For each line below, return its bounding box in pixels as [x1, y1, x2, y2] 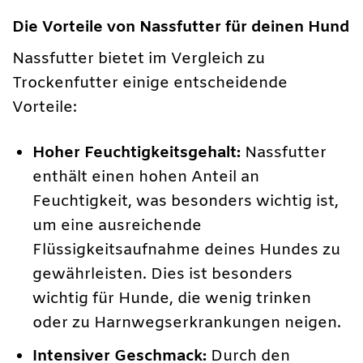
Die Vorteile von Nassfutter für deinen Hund [12, 16, 349, 38]
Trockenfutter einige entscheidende [12, 73, 288, 95]
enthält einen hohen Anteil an [32, 166, 260, 188]
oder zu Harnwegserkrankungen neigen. [32, 312, 342, 334]
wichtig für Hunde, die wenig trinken [32, 288, 312, 310]
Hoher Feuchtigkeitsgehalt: [32, 142, 241, 164]
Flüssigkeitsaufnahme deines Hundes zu [32, 239, 341, 261]
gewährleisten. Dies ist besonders [32, 263, 293, 285]
